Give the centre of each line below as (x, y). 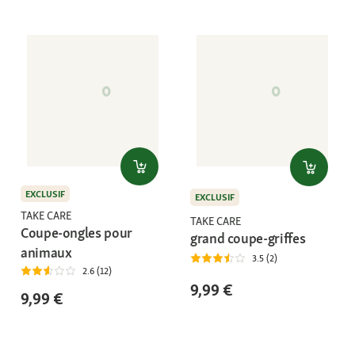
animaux (46, 252)
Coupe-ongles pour (76, 232)
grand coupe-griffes (248, 239)
